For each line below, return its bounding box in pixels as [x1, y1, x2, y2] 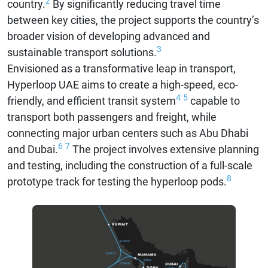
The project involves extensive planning [70, 143, 259, 156]
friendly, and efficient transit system [7, 95, 176, 107]
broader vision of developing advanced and [7, 30, 210, 42]
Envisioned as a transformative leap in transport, [7, 62, 236, 75]
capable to [188, 95, 240, 107]
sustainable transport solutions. [7, 46, 157, 59]
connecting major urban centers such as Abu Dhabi [7, 127, 248, 139]
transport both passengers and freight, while [7, 111, 217, 123]
